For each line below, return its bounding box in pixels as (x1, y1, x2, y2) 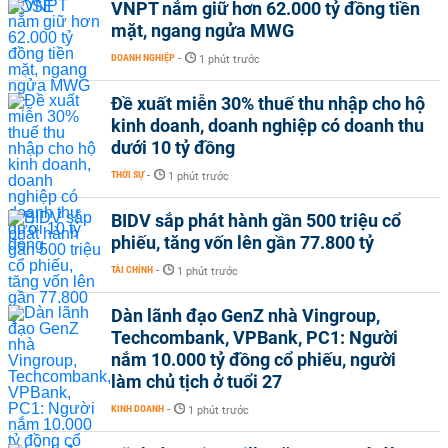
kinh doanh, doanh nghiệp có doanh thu (111, 115, 424, 136)
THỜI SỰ (111, 169, 144, 180)
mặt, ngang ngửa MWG (111, 20, 294, 41)
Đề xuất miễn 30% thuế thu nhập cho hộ (111, 93, 425, 114)
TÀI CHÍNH (111, 264, 153, 275)
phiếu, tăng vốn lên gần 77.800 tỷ (111, 232, 374, 253)
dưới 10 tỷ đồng (111, 137, 235, 158)
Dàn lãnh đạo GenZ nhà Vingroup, (111, 305, 380, 326)
